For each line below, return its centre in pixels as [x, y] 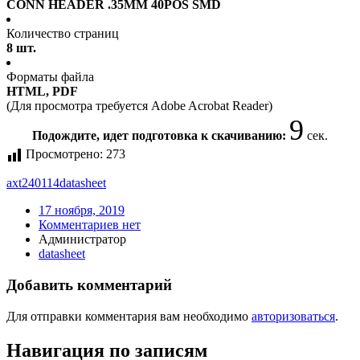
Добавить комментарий [89, 285]
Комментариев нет [90, 225]
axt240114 [33, 183]
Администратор [82, 239]
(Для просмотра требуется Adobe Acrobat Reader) [139, 106]
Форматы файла [50, 77]
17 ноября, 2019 [82, 211]
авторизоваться [293, 316]
